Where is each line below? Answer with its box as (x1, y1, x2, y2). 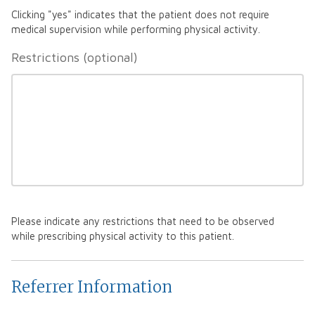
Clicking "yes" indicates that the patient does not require (11, 8, 269, 21)
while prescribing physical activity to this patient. (11, 230, 234, 243)
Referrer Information (11, 277, 172, 297)
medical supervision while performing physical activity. (11, 23, 260, 36)
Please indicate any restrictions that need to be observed (11, 215, 274, 228)
